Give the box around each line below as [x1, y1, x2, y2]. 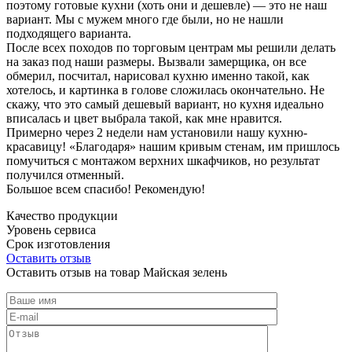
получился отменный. [6, 167, 124, 181]
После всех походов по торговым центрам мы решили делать [6, 40, 335, 54]
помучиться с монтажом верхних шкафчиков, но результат [6, 153, 320, 167]
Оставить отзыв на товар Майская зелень [6, 265, 227, 279]
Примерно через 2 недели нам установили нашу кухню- [6, 125, 307, 139]
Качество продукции [6, 208, 118, 222]
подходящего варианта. [6, 26, 131, 40]
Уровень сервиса [6, 222, 96, 236]
